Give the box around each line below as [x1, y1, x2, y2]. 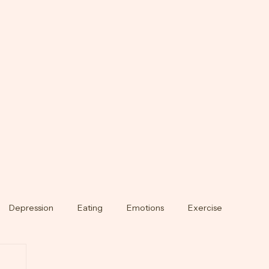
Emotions [127, 253, 164, 265]
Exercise [188, 253, 222, 265]
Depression [9, 253, 53, 265]
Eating [77, 253, 103, 265]
